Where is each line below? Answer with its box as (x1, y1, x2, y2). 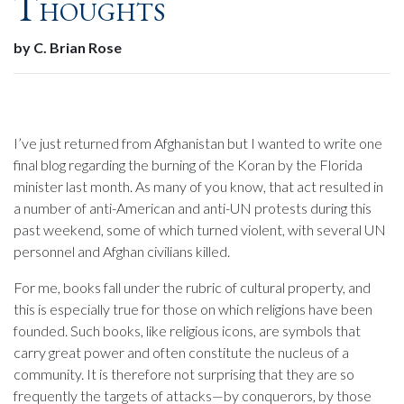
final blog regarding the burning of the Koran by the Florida (14, 156, 363, 173)
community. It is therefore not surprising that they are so (14, 365, 354, 382)
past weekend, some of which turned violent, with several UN (14, 221, 386, 238)
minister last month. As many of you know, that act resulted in (14, 178, 383, 195)
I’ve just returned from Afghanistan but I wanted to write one (14, 134, 382, 151)
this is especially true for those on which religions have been (14, 300, 372, 317)
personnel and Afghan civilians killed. (14, 243, 235, 260)
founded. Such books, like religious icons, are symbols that (14, 322, 361, 339)
